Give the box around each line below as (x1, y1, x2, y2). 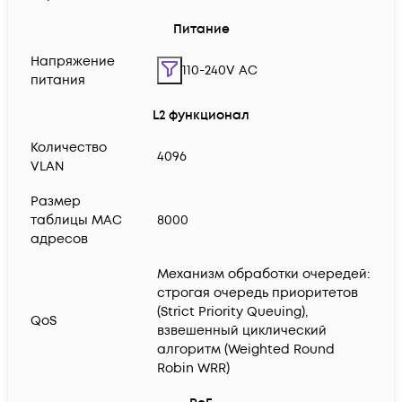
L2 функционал (153, 107, 249, 125)
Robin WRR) (157, 360, 230, 378)
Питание (172, 21, 230, 39)
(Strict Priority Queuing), (157, 303, 308, 321)
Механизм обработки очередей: (157, 266, 370, 284)
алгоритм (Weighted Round (157, 341, 335, 359)
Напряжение (31, 53, 115, 71)
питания (31, 72, 85, 90)
